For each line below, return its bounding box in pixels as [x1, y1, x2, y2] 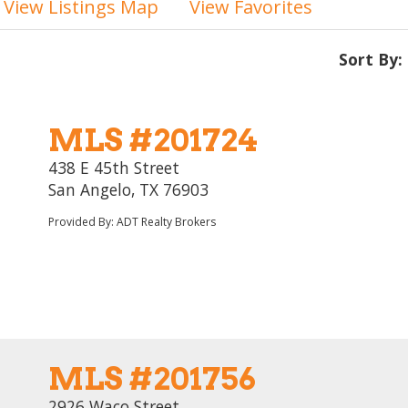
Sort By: [339, 48, 403, 70]
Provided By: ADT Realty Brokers [48, 214, 216, 229]
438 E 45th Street [48, 157, 179, 178]
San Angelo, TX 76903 [48, 178, 209, 200]
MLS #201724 [48, 121, 258, 158]
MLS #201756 [48, 360, 256, 397]
